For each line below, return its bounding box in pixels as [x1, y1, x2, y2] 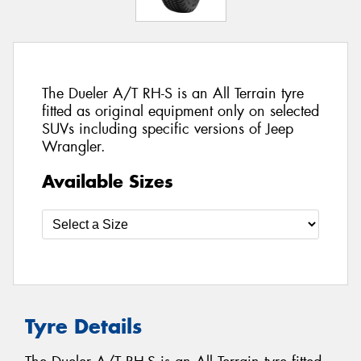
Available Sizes [42, 169, 173, 193]
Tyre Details [25, 313, 142, 339]
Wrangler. [42, 137, 106, 157]
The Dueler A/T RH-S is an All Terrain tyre [42, 84, 304, 104]
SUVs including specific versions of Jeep [42, 119, 293, 139]
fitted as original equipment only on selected [42, 102, 319, 122]
